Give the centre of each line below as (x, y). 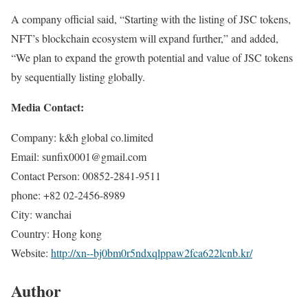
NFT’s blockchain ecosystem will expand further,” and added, (145, 38)
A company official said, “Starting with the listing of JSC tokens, (151, 19)
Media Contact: (47, 107)
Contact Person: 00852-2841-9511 (86, 176)
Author (36, 291)
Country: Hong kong (56, 234)
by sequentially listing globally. (78, 77)
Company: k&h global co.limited (82, 137)
